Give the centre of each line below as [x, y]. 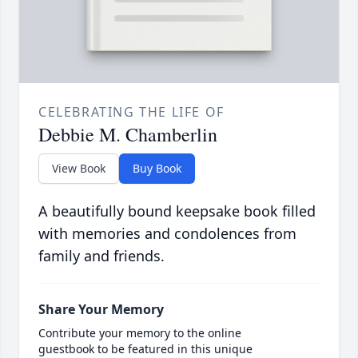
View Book [79, 169]
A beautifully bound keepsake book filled [177, 211]
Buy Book [157, 169]
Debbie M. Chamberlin [128, 135]
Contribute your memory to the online [140, 333]
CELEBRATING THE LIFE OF [131, 112]
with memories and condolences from [167, 234]
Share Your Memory [101, 310]
